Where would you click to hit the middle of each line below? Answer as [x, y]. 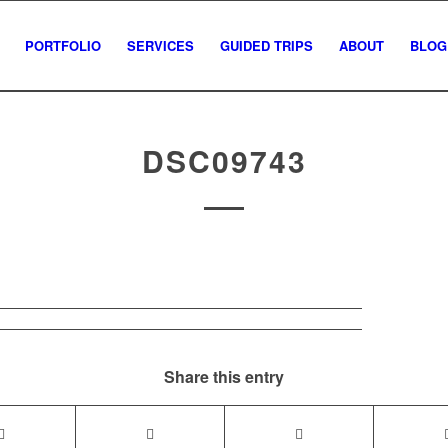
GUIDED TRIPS [266, 45]
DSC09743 [224, 160]
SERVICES [160, 45]
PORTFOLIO [63, 45]
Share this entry [224, 377]
